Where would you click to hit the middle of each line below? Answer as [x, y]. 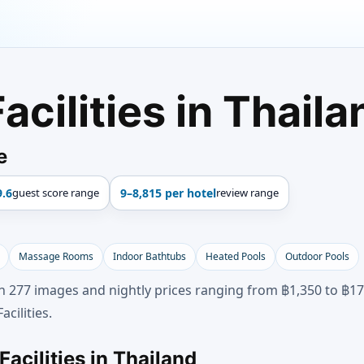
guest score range [56, 193]
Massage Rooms [56, 256]
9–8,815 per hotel [168, 193]
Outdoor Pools [317, 256]
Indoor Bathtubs [149, 256]
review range [247, 193]
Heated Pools [236, 256]
